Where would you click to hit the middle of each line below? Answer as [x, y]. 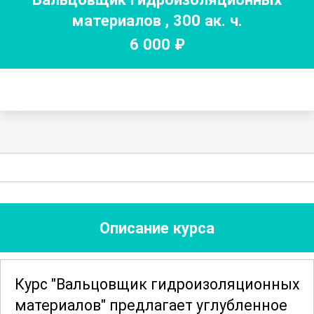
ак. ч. [221, 20]
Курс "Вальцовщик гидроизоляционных [157, 285]
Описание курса [157, 228]
